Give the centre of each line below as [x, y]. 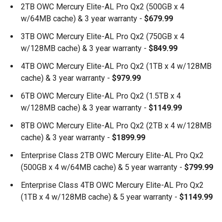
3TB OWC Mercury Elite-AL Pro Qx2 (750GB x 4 [103, 36]
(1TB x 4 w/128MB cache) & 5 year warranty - [99, 197]
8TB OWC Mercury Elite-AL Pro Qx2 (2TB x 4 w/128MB [116, 126]
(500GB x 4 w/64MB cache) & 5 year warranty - [103, 167]
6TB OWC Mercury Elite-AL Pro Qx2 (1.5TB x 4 [101, 96]
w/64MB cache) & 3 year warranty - [82, 19]
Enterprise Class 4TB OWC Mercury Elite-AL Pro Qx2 [112, 185]
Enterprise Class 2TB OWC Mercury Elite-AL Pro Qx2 [112, 155]
